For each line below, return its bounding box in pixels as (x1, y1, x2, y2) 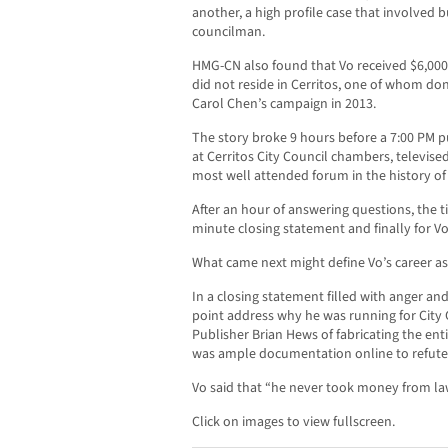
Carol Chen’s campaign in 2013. (192, 94, 376, 115)
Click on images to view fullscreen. (192, 412, 395, 433)
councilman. (192, 22, 265, 43)
